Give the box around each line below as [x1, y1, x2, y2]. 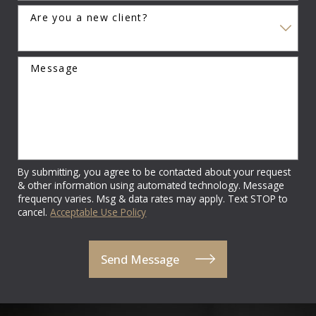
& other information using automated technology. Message [18, 178, 285, 192]
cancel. [18, 205, 51, 219]
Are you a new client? [30, 10, 148, 24]
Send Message [101, 250, 180, 267]
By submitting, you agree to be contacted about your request [18, 164, 291, 178]
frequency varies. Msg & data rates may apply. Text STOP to [18, 191, 288, 205]
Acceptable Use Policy [50, 205, 147, 219]
